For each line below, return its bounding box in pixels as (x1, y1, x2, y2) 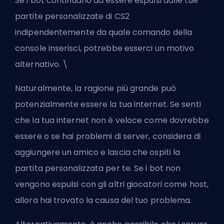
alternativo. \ (15, 58, 68, 70)
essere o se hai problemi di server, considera (15, 130, 194, 142)
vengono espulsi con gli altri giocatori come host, (15, 178, 209, 190)
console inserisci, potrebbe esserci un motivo (15, 42, 194, 54)
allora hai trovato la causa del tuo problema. (15, 194, 192, 206)
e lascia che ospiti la (98, 146, 180, 158)
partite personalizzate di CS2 (15, 10, 129, 22)
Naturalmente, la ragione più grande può (15, 82, 176, 94)
